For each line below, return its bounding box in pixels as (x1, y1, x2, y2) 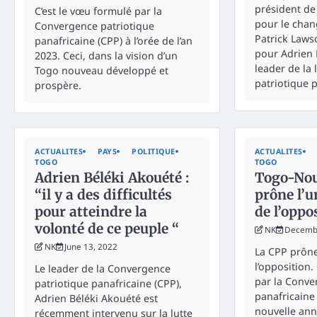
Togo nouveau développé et (35, 63, 168, 77)
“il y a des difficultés (35, 185, 172, 203)
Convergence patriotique (35, 18, 154, 33)
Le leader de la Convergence (35, 261, 171, 275)
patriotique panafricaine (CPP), (35, 276, 182, 290)
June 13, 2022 (64, 241, 117, 252)
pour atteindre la (35, 202, 147, 220)
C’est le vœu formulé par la (35, 4, 162, 18)
